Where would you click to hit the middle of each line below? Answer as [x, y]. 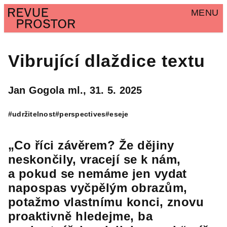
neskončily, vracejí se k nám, [94, 159]
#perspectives [81, 114]
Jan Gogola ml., [49, 90]
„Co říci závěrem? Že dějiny [91, 145]
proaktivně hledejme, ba [81, 216]
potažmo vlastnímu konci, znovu [106, 202]
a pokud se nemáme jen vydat [98, 174]
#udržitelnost [32, 114]
